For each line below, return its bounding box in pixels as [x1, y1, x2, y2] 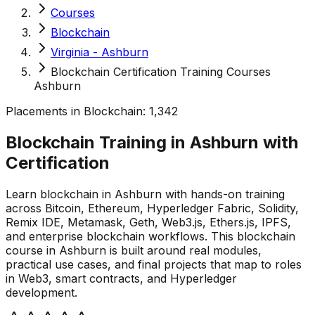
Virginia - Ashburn [51, 45, 148, 59]
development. [6, 285, 77, 300]
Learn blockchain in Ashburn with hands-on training [6, 186, 285, 201]
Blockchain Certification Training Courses [51, 65, 271, 79]
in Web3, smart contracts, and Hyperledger [6, 271, 237, 285]
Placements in [6, 104, 80, 118]
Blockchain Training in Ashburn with [6, 131, 298, 153]
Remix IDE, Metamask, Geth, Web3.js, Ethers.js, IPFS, [6, 214, 291, 229]
